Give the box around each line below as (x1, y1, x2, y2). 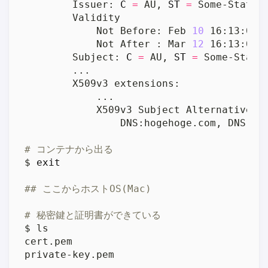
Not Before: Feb (25, 25, 193, 36)
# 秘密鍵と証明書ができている (25, 209, 162, 221)
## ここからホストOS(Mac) (25, 182, 152, 194)
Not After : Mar (25, 38, 193, 50)
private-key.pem (25, 248, 115, 260)
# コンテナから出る (25, 143, 114, 155)
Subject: (25, 51, 127, 63)
